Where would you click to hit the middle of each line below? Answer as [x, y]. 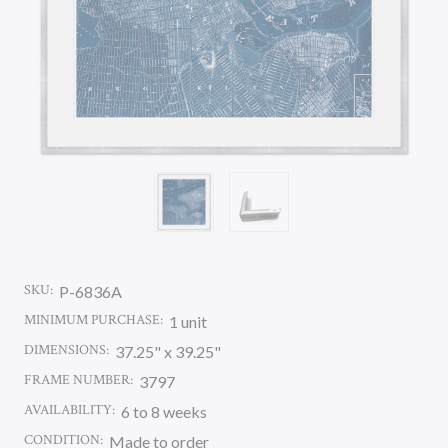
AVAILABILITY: [69, 410]
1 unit [188, 321]
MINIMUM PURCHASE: [93, 320]
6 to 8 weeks [164, 411]
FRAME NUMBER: [78, 380]
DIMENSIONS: [66, 350]
